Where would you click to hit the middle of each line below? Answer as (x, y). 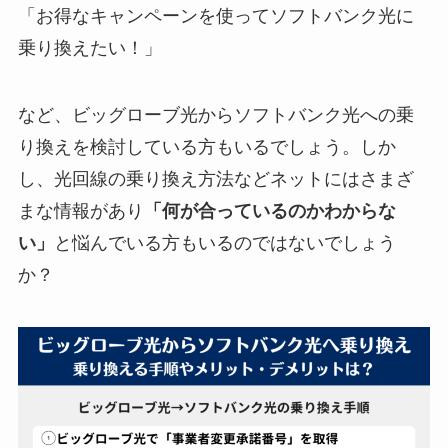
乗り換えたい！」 (89, 47)
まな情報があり (80, 211)
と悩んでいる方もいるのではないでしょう (224, 243)
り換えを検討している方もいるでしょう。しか (206, 147)
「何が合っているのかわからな (269, 211)
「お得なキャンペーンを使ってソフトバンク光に (215, 15)
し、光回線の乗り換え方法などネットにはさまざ (215, 179)
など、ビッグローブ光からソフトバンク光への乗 (215, 115)
